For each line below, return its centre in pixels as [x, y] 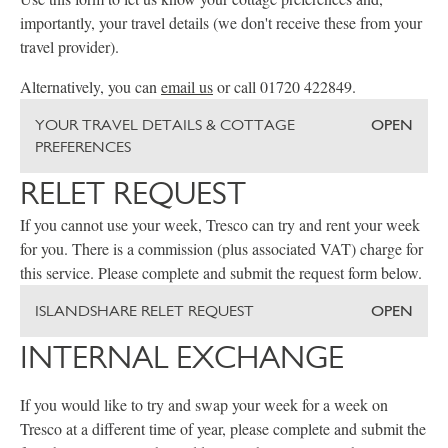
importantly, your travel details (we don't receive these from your [221, 23]
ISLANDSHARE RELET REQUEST [144, 311]
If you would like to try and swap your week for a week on [204, 405]
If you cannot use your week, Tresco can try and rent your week [220, 225]
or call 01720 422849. [284, 87]
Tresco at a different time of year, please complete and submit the [223, 429]
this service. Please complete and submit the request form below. [221, 273]
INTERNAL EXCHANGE [182, 357]
